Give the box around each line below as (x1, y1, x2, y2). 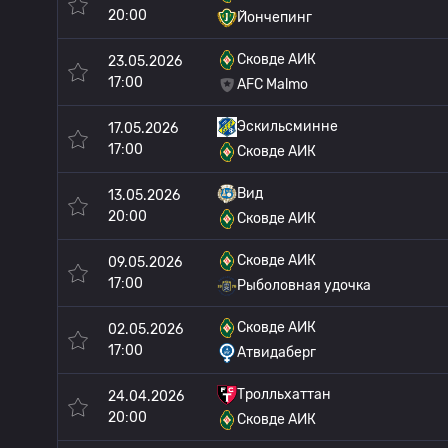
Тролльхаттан (237, 386, 331, 403)
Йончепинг (237, 9, 312, 26)
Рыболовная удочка (237, 277, 371, 294)
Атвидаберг (237, 344, 316, 361)
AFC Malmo (237, 76, 308, 93)
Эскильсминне (237, 118, 338, 135)
